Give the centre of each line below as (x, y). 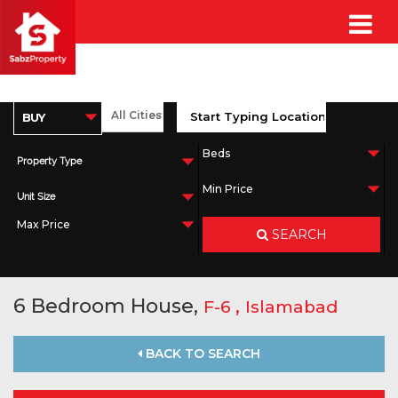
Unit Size (36, 197)
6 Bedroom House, (108, 306)
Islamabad (291, 307)
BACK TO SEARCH (201, 354)
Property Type (49, 161)
